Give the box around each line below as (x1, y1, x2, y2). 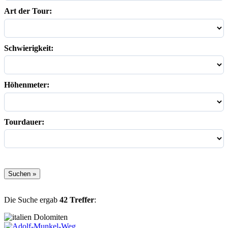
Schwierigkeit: (4, 43, 53, 52)
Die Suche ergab (4, 195, 60, 205)
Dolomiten (32, 213, 68, 222)
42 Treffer (60, 195, 94, 205)
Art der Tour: (4, 7, 52, 16)
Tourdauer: (4, 117, 44, 126)
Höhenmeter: (4, 80, 49, 90)
